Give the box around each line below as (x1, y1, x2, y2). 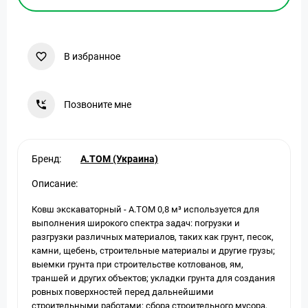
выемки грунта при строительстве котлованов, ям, (32, 259, 243, 269)
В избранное (64, 51, 120, 62)
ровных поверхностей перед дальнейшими (32, 287, 214, 297)
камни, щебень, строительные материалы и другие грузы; (32, 245, 275, 256)
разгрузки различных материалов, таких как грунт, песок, (32, 232, 274, 242)
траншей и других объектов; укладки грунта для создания (32, 273, 275, 283)
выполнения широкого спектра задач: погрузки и (32, 218, 240, 228)
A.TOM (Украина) (80, 153, 158, 164)
